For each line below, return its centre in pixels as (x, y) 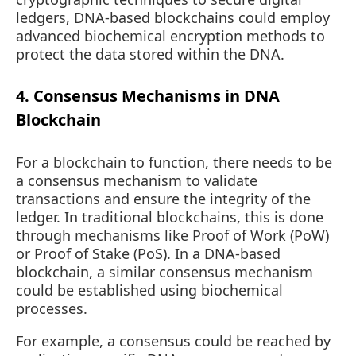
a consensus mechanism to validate (137, 180)
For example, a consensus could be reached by (173, 341)
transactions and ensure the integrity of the (163, 198)
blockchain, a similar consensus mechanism (164, 271)
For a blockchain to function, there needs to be (174, 162)
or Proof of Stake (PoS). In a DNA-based (148, 253)
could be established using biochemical (149, 290)
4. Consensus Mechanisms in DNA (148, 96)
